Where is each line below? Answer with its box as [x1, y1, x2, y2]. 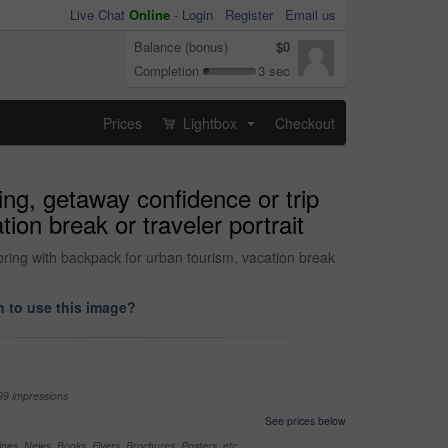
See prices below [265, 413, 346, 428]
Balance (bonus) [134, 37, 228, 56]
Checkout [275, 112, 335, 133]
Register [225, 5, 273, 24]
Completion [134, 61, 199, 80]
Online [129, 5, 170, 24]
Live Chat [70, 5, 129, 24]
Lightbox [179, 112, 241, 133]
